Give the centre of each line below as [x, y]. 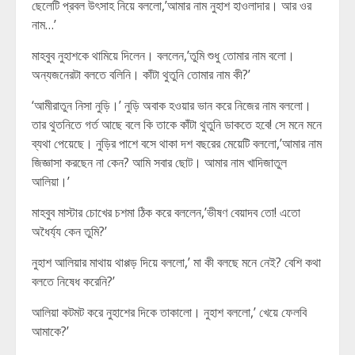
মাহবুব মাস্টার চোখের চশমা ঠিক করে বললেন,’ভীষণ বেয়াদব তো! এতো [166, 212]
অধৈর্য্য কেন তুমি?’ [69, 231]
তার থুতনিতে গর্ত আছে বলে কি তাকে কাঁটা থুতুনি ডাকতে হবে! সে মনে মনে [177, 124]
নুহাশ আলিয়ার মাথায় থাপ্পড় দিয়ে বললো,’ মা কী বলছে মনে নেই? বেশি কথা [176, 262]
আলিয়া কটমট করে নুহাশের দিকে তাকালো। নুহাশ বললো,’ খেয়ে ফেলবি [169, 312]
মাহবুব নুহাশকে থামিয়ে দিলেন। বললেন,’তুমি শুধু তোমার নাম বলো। [163, 55]
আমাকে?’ [50, 331]
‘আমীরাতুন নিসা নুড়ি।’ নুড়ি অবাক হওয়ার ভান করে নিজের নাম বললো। [172, 105]
